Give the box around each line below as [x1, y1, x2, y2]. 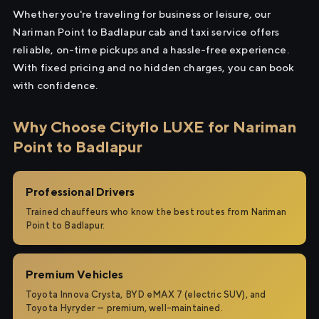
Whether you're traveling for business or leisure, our [13, 8, 271, 20]
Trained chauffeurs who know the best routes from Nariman [26, 206, 286, 217]
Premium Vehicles [26, 268, 124, 281]
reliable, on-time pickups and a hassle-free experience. [13, 43, 289, 56]
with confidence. [13, 79, 98, 91]
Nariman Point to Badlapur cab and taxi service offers [13, 26, 280, 38]
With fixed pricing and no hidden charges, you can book [13, 61, 295, 73]
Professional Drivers [26, 185, 135, 199]
